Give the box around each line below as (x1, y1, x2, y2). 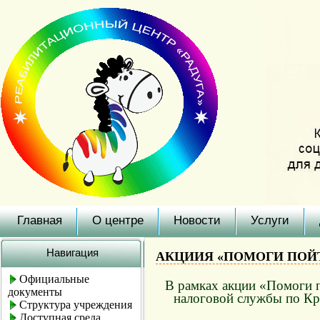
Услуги (251, 214, 289, 227)
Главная (17, 214, 62, 227)
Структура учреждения (19, 299, 132, 311)
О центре (92, 214, 144, 227)
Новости (174, 214, 221, 227)
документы (8, 286, 62, 298)
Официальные (19, 273, 89, 285)
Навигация (46, 246, 99, 259)
